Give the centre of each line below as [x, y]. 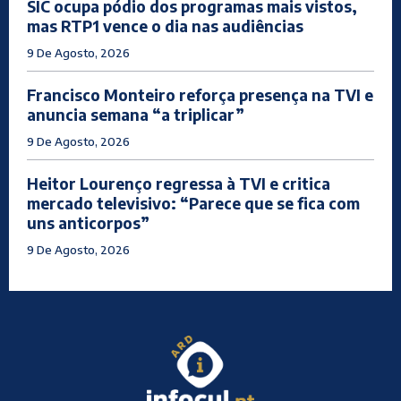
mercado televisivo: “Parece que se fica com [193, 204]
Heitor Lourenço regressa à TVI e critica [179, 184]
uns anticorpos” [88, 223]
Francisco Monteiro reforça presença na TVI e [200, 95]
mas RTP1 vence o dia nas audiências [165, 26]
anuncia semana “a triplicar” [136, 115]
